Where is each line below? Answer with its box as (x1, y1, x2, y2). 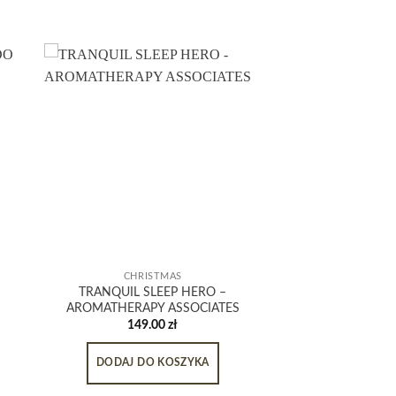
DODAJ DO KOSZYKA (96, 358, 209, 369)
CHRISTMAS (123, 270, 182, 281)
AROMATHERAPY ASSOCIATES (65, 301, 240, 315)
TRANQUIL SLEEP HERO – (79, 285, 227, 299)
